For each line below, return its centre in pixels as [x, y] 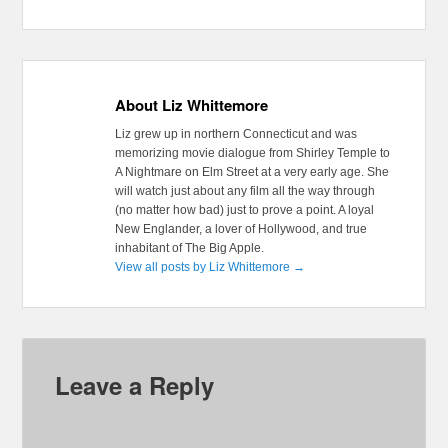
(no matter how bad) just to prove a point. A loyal [244, 210]
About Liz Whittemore [191, 105]
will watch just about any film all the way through [244, 191]
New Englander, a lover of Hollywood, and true [240, 229]
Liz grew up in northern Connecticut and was [235, 134]
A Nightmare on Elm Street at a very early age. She [251, 172]
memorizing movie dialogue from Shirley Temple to [252, 153]
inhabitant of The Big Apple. [189, 248]
